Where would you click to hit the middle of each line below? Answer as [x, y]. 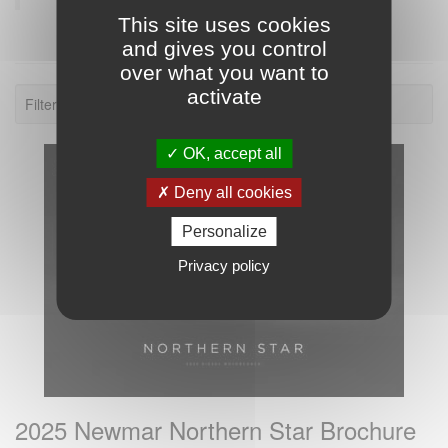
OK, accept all [230, 153]
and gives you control [224, 48]
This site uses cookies [224, 24]
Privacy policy [224, 265]
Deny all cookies [230, 192]
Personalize [224, 231]
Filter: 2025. [63, 104]
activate [224, 96]
